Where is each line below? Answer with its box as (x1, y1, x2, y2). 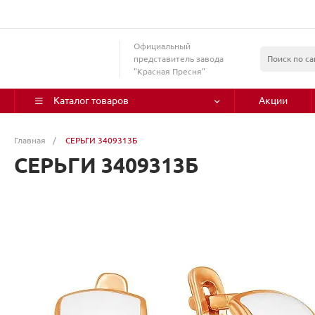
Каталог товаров (53, 95, 129, 106)
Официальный (134, 41, 191, 51)
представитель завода (134, 53, 224, 63)
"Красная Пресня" (134, 66, 205, 76)
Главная (14, 136, 46, 145)
